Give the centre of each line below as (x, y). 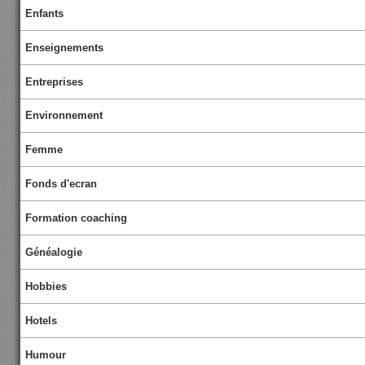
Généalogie (54, 253)
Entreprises (55, 81)
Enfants (45, 13)
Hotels (42, 320)
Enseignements (65, 47)
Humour (46, 354)
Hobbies (46, 287)
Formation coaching (77, 218)
